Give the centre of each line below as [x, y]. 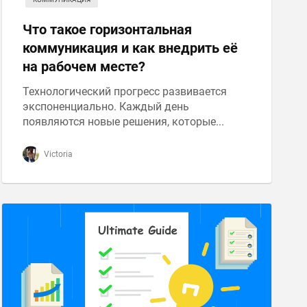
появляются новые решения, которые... [123, 122]
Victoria [57, 154]
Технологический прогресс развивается [124, 91]
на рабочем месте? [84, 66]
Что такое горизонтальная [107, 29]
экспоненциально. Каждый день [106, 107]
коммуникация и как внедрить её [130, 48]
